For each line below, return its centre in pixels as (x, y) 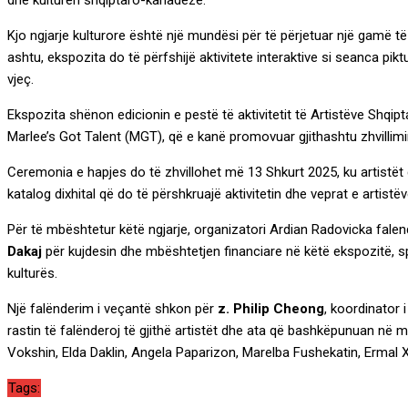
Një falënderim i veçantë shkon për (112, 308)
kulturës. (32, 273)
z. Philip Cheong (271, 308)
